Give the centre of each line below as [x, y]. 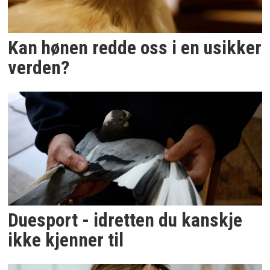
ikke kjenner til [66, 240]
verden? [39, 67]
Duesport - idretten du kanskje [125, 221]
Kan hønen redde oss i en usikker [135, 48]
